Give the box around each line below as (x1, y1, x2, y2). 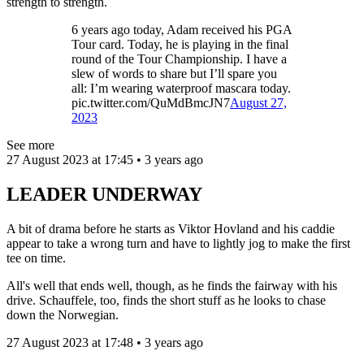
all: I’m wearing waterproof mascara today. (71, 81, 291, 96)
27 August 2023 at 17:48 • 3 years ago (6, 335, 203, 349)
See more (6, 138, 54, 153)
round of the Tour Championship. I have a (71, 52, 287, 67)
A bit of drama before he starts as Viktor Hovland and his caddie (6, 221, 335, 236)
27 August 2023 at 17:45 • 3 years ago (6, 153, 203, 167)
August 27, (230, 96, 287, 110)
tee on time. (6, 250, 66, 265)
